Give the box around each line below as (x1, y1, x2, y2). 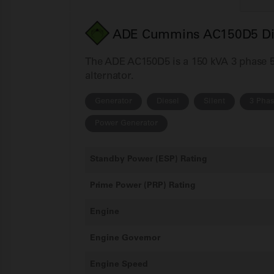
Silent (204, 97, 225, 105)
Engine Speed (90, 260, 148, 268)
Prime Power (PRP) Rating (90, 181, 196, 190)
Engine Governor (90, 234, 160, 242)
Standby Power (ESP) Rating (90, 155, 207, 163)
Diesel (157, 97, 179, 105)
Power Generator (95, 119, 158, 127)
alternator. (85, 71, 134, 81)
